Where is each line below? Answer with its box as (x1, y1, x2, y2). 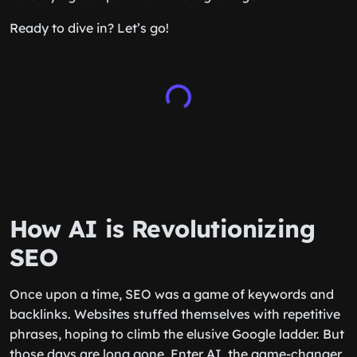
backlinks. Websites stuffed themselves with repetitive (10, 306, 340, 322)
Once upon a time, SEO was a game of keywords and (10, 286, 334, 302)
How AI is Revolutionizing (10, 214, 315, 244)
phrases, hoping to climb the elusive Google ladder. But (10, 326, 344, 342)
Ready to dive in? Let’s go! (10, 20, 169, 36)
